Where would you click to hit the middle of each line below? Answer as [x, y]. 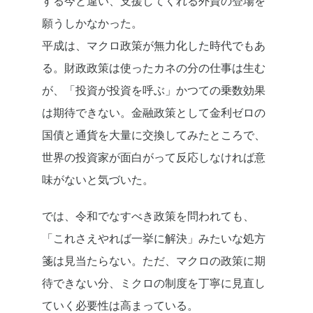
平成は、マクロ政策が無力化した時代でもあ [154, 46]
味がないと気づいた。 [98, 180]
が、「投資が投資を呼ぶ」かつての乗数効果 [154, 90]
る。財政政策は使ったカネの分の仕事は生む [154, 68]
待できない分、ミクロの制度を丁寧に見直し [154, 283]
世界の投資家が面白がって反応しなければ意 [154, 158]
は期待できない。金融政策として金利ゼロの [154, 113]
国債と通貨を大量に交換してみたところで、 [154, 135]
